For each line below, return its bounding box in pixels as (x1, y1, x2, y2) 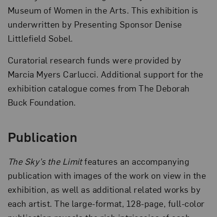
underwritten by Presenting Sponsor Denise (7, 18, 182, 30)
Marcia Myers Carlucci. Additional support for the (7, 68, 203, 79)
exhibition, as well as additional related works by (7, 184, 201, 195)
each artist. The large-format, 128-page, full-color (7, 198, 205, 209)
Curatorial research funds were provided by (7, 54, 182, 65)
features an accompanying (82, 155, 190, 167)
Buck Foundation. (7, 96, 80, 108)
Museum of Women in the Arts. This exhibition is (7, 4, 199, 16)
